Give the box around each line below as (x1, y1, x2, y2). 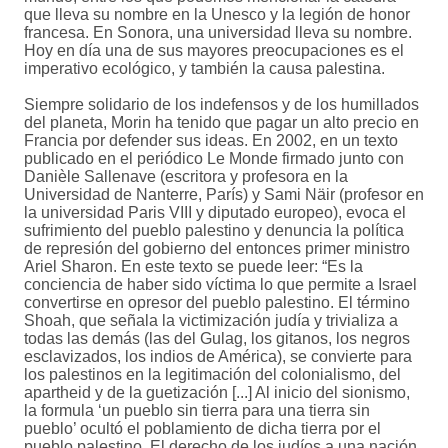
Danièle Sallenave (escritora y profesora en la (24, 168, 348, 186)
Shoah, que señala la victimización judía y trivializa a (24, 312, 398, 330)
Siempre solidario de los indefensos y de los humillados (24, 96, 419, 114)
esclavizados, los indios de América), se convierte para (24, 348, 412, 366)
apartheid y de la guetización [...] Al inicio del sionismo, (24, 384, 410, 402)
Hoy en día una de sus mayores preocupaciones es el (24, 42, 404, 60)
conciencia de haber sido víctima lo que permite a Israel (24, 276, 417, 294)
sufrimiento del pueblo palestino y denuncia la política (24, 222, 404, 240)
